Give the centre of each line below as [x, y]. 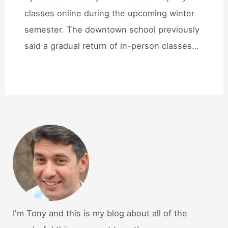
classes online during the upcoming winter [110, 13]
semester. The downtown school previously [112, 30]
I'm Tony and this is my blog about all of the [100, 213]
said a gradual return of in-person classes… [112, 46]
